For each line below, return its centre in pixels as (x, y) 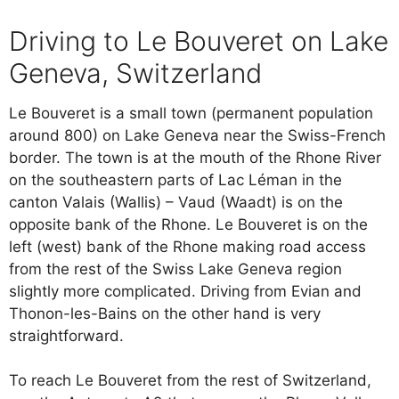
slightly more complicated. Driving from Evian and (185, 291)
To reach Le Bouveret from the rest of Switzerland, (190, 380)
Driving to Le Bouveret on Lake (199, 41)
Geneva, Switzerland (135, 73)
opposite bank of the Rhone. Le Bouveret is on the (188, 224)
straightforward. (66, 335)
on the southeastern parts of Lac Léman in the (175, 179)
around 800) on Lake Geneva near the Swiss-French (197, 135)
